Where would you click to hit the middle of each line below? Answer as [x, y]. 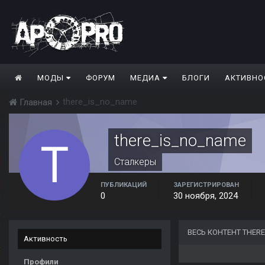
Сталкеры [135, 162]
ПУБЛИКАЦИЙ [124, 185]
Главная [36, 103]
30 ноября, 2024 [206, 196]
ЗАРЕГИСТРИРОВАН [206, 185]
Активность [46, 239]
